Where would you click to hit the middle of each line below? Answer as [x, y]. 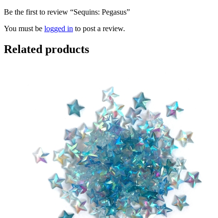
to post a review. [99, 29]
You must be [24, 29]
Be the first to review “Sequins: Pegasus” [67, 12]
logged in [59, 29]
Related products [46, 49]
